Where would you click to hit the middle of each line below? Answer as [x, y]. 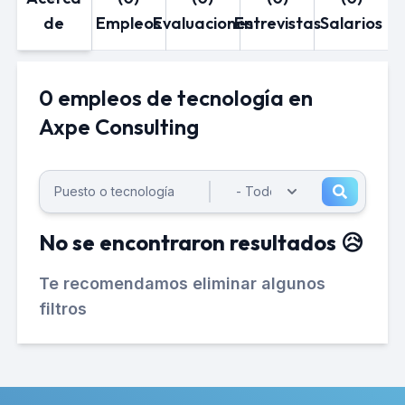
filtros [62, 309]
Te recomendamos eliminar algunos [182, 283]
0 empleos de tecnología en [175, 98]
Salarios [352, 23]
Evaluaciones [202, 23]
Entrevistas [277, 23]
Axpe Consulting [118, 127]
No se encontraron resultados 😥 [201, 242]
